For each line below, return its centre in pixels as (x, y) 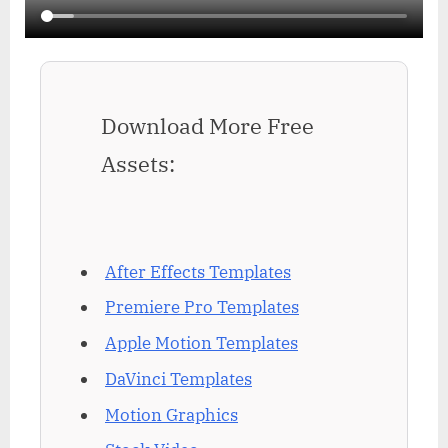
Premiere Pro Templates (202, 307)
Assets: (138, 164)
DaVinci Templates (178, 378)
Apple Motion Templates (201, 343)
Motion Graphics (171, 414)
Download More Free (207, 126)
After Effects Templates (198, 271)
